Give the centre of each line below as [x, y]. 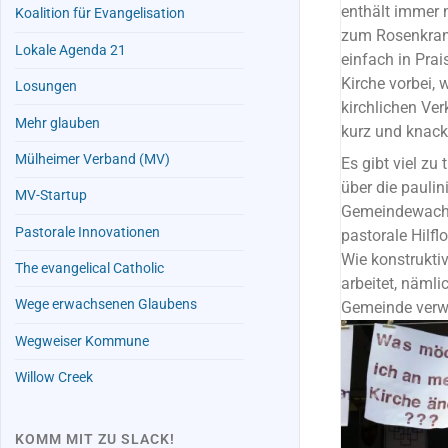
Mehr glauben [58, 123]
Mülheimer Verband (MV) [93, 159]
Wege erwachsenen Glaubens [106, 305]
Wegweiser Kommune [82, 341]
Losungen [46, 87]
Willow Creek [54, 378]
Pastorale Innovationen [88, 232]
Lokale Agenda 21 [71, 50]
